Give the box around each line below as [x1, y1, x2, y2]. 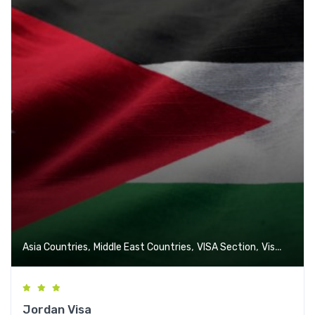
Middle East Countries [94, 241, 191, 254]
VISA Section [197, 241, 256, 254]
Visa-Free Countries [262, 241, 275, 254]
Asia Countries [22, 241, 88, 254]
